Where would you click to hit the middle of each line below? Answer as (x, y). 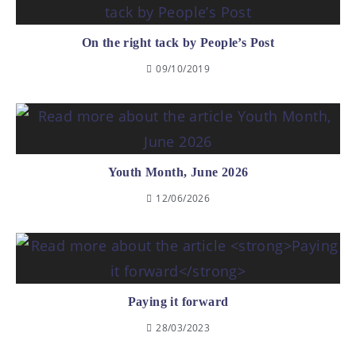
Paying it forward (178, 301)
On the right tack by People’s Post (178, 42)
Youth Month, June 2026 (178, 172)
